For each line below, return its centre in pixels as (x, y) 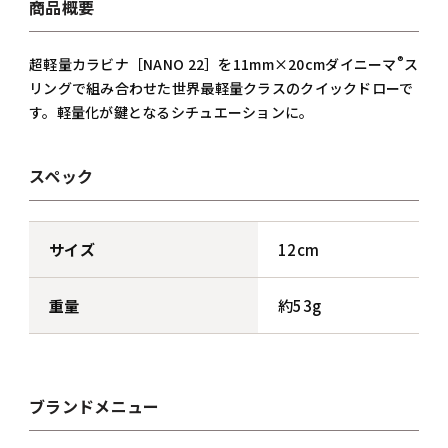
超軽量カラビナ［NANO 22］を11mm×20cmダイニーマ (212, 64)
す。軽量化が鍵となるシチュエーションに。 (171, 112)
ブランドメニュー (94, 406)
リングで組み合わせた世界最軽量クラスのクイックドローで (221, 88)
